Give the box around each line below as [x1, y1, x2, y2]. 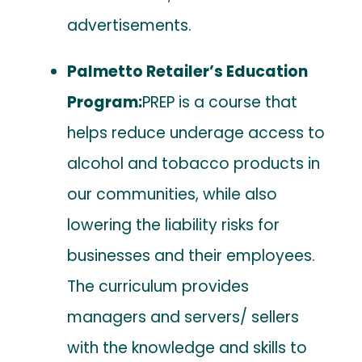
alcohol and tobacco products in [67, 152, 321, 175]
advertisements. [67, 14, 192, 36]
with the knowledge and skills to [67, 336, 308, 359]
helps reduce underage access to [67, 121, 326, 144]
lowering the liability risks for [67, 213, 280, 236]
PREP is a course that [142, 90, 298, 113]
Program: [67, 90, 143, 113]
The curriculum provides [67, 275, 250, 297]
